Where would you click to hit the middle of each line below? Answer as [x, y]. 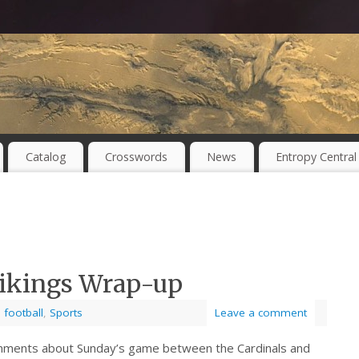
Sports [66, 313]
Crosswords [137, 157]
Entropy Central [316, 157]
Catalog [46, 157]
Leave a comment [261, 313]
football [24, 313]
